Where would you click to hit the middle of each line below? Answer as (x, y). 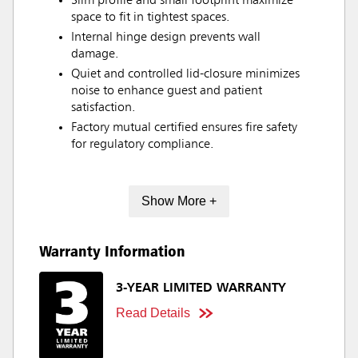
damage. (95, 54)
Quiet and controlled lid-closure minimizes (185, 74)
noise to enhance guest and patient (167, 91)
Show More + (179, 201)
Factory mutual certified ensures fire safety (184, 127)
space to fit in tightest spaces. (150, 17)
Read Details (153, 313)
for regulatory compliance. (142, 144)
